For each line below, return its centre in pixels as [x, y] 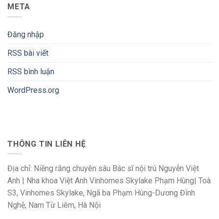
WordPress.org [33, 90]
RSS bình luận [31, 71]
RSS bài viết [28, 53]
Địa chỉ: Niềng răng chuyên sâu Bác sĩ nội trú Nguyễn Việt [103, 169]
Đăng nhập [26, 34]
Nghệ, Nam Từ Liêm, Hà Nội [54, 205]
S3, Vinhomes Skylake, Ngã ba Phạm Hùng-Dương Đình [101, 193]
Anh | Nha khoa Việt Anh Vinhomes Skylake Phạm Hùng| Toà [109, 181]
